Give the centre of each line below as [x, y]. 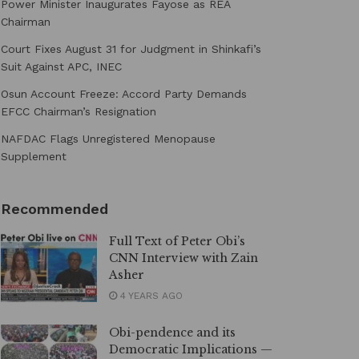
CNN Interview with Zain [184, 258]
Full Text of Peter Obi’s [177, 241]
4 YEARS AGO [150, 296]
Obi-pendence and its [172, 333]
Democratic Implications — [191, 349]
